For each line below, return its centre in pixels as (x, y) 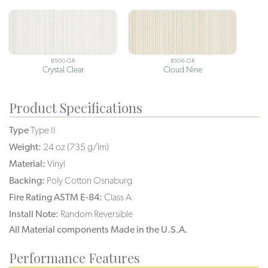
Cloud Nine (182, 69)
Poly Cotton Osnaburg (89, 180)
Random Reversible (97, 214)
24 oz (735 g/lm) (76, 147)
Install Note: (34, 214)
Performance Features (74, 258)
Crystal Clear (63, 69)
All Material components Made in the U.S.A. (98, 229)
